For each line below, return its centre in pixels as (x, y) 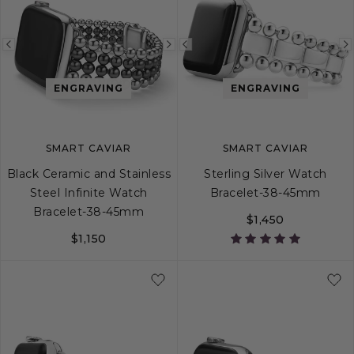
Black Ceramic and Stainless (88, 173)
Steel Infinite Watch (88, 192)
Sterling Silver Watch (265, 173)
